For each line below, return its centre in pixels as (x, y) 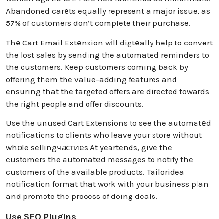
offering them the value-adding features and (91, 79)
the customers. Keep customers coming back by (97, 67)
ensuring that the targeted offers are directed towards (108, 91)
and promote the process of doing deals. (82, 196)
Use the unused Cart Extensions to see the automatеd (109, 123)
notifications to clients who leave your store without (104, 135)
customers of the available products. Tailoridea (95, 172)
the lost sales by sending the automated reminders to (108, 55)
